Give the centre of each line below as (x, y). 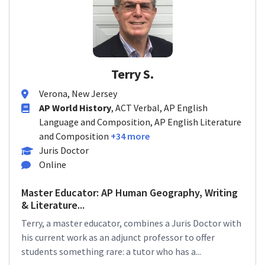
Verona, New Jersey (78, 93)
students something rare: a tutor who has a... (111, 251)
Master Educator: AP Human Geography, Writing (130, 193)
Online (53, 164)
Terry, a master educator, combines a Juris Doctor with (131, 223)
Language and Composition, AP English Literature (140, 122)
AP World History (75, 108)
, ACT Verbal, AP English (159, 108)
